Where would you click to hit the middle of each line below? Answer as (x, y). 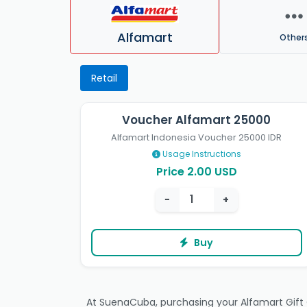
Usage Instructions (200, 154)
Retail (104, 78)
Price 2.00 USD (196, 172)
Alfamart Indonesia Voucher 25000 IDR (197, 138)
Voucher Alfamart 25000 (197, 120)
